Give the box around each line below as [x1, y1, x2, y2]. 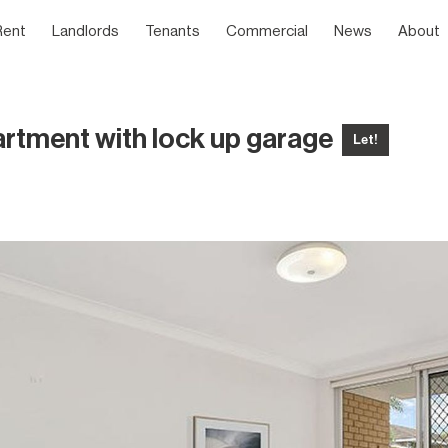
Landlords [52, 24, 119, 39]
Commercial [226, 24, 308, 39]
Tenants [145, 24, 200, 39]
